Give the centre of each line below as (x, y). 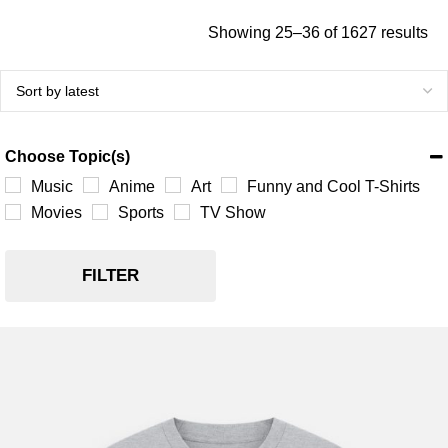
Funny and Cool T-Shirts (333, 186)
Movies (56, 213)
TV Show (233, 213)
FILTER (110, 276)
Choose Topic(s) (67, 156)
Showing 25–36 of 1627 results (317, 32)
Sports (141, 213)
